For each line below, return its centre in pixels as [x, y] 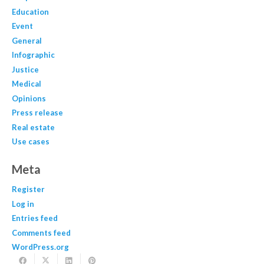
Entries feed [34, 218]
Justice [25, 69]
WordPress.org [40, 247]
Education [30, 11]
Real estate [33, 127]
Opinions [29, 98]
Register [28, 189]
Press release [37, 113]
